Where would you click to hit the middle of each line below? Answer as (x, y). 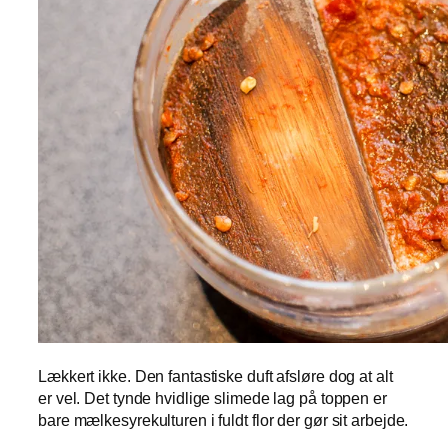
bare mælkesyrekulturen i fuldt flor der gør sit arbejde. (223, 419)
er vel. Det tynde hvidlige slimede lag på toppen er (212, 397)
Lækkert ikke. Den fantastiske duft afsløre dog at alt (215, 375)
